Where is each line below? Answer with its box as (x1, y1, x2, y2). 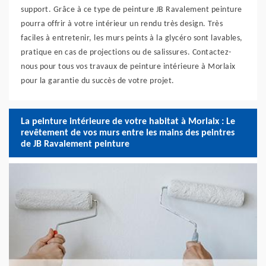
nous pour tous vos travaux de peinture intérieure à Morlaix (21, 62, 236, 71)
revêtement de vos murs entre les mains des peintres (21, 128, 235, 138)
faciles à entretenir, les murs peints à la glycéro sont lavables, (21, 34, 243, 43)
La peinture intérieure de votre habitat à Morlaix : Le (21, 116, 235, 126)
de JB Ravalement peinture (21, 139, 129, 149)
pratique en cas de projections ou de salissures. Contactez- (21, 48, 232, 57)
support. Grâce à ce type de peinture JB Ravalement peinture (21, 5, 242, 14)
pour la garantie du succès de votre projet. (21, 77, 175, 85)
